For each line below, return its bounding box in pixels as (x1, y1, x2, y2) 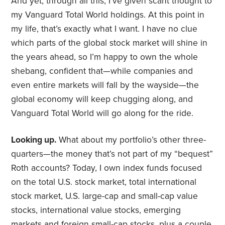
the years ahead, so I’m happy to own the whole (11, 52, 198, 63)
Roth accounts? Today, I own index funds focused (11, 163, 202, 174)
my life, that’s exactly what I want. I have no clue (11, 24, 198, 35)
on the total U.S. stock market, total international (11, 177, 197, 188)
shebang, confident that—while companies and (11, 66, 193, 77)
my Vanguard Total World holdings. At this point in (11, 10, 205, 21)
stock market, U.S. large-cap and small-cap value (11, 191, 198, 202)
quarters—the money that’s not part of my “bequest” (11, 149, 213, 160)
